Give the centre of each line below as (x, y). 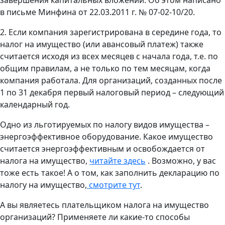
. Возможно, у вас (181, 160)
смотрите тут (114, 185)
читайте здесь (118, 160)
